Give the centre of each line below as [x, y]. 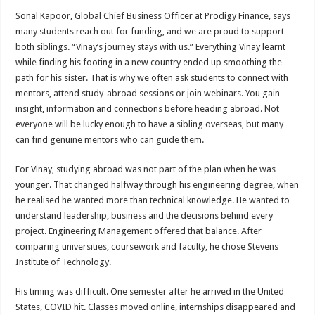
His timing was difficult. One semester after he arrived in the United [150, 291]
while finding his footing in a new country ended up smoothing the [149, 62]
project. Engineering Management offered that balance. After [139, 231]
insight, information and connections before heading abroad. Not [148, 109]
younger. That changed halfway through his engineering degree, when [157, 185]
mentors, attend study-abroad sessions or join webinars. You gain [148, 93]
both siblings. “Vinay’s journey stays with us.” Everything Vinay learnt [151, 47]
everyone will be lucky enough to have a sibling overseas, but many [150, 124]
